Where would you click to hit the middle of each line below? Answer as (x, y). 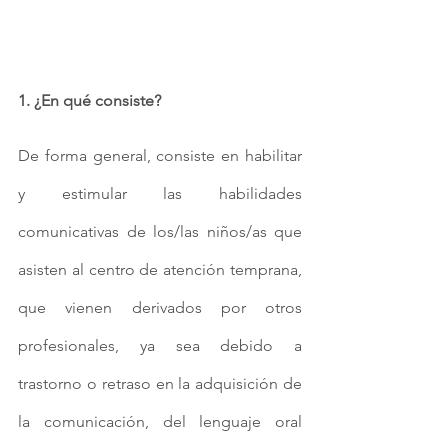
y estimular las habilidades (160, 194)
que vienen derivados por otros (160, 308)
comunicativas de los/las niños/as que (160, 232)
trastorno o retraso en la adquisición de (160, 384)
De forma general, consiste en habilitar (160, 156)
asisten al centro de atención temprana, (160, 270)
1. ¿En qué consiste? (89, 101)
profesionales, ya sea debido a (160, 346)
